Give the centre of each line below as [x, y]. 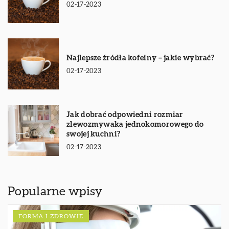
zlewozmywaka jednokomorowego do [135, 125]
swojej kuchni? [94, 134]
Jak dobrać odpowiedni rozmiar [125, 115]
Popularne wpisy [55, 192]
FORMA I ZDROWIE [51, 216]
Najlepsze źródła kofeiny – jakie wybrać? [140, 58]
